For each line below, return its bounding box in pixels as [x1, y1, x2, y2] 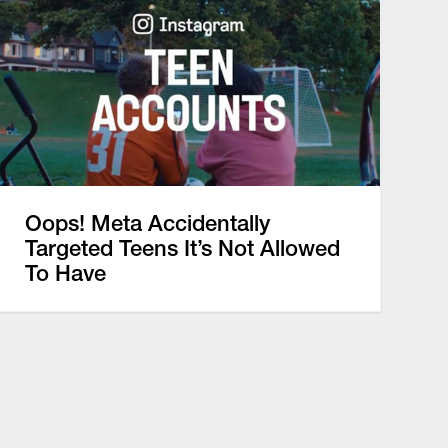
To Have [24, 259, 106, 286]
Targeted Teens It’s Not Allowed [24, 234, 340, 261]
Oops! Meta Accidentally [24, 209, 270, 236]
